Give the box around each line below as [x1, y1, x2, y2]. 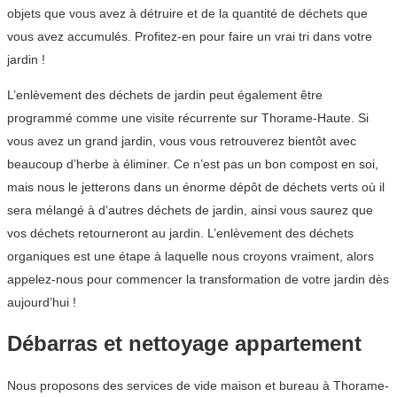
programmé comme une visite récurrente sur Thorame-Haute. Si [7, 111, 369, 126]
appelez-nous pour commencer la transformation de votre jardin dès [7, 272, 389, 287]
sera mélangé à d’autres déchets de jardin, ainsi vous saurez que [7, 203, 373, 218]
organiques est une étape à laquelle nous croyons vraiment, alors [7, 249, 374, 264]
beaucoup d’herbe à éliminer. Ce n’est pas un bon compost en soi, [7, 157, 378, 172]
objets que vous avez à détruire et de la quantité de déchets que [7, 6, 368, 21]
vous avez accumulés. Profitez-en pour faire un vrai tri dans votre [7, 29, 372, 44]
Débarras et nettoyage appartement [7, 331, 362, 356]
